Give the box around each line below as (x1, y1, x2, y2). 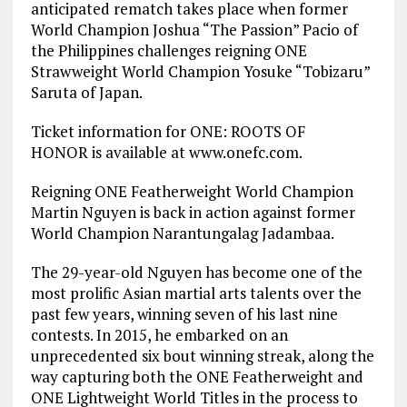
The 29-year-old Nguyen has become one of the (30, 262, 362, 283)
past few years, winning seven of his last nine (30, 303, 338, 325)
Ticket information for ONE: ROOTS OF (30, 121, 305, 143)
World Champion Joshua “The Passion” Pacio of (30, 19, 358, 41)
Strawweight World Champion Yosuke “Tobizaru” (30, 61, 370, 83)
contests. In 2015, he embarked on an (30, 324, 288, 346)
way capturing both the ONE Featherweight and (30, 366, 363, 388)
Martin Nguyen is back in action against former (30, 202, 355, 223)
